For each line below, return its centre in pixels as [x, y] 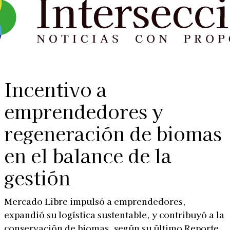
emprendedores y [84, 111]
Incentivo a [55, 89]
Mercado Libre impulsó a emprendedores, [95, 201]
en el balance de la [88, 155]
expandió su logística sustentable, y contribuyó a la [114, 214]
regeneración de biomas [113, 133]
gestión [37, 177]
